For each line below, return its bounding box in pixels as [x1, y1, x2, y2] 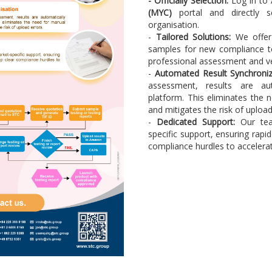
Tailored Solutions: [155, 31, 231, 43]
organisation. [148, 19, 199, 31]
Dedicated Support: [156, 116, 235, 128]
